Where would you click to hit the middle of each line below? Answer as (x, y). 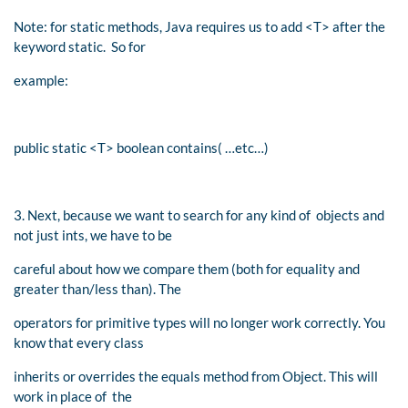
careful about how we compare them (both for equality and (187, 268)
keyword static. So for (80, 46)
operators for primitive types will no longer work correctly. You (199, 322)
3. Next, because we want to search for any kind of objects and (199, 214)
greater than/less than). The (97, 288)
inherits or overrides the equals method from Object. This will (196, 376)
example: (42, 80)
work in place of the (73, 396)
